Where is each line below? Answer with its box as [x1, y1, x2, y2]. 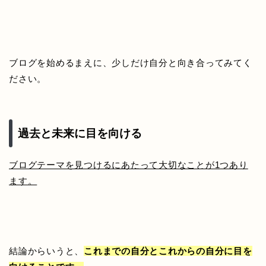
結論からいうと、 [9, 245, 84, 256]
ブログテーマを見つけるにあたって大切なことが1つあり [9, 159, 248, 170]
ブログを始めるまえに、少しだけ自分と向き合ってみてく [9, 58, 252, 68]
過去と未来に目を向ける [18, 126, 142, 140]
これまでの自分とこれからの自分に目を [84, 245, 252, 256]
